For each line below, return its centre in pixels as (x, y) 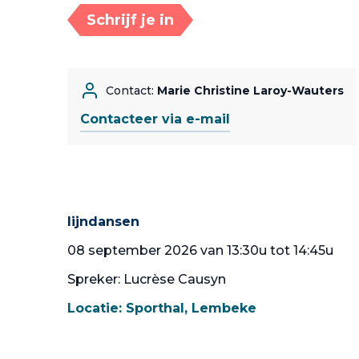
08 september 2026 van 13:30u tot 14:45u (200, 250)
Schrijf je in (130, 20)
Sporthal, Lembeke (191, 308)
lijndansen (103, 222)
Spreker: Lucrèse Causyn (147, 279)
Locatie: (97, 308)
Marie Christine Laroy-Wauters (250, 91)
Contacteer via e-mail (155, 119)
